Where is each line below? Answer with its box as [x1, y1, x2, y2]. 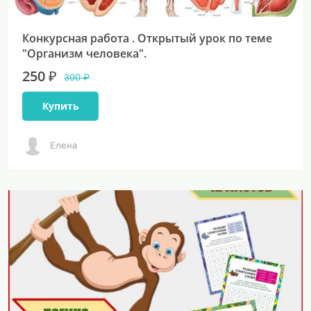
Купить [42, 99, 79, 112]
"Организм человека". [22, 46, 146, 61]
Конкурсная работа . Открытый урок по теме [22, 31, 272, 46]
